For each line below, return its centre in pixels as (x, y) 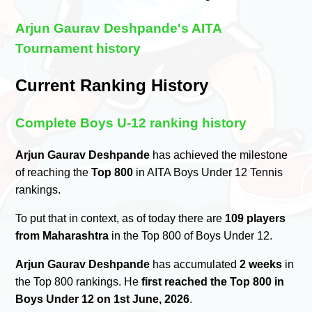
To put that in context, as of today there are (120, 218)
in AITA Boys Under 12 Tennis (208, 172)
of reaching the (54, 172)
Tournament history (78, 49)
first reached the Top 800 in (213, 281)
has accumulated (195, 264)
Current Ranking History (112, 86)
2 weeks (261, 264)
